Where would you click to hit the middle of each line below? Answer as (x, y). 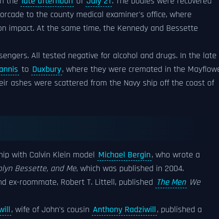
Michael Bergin (124, 155)
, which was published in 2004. (130, 169)
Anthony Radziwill (124, 210)
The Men (171, 182)
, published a (179, 210)
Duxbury (47, 69)
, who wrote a (176, 155)
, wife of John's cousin (52, 210)
